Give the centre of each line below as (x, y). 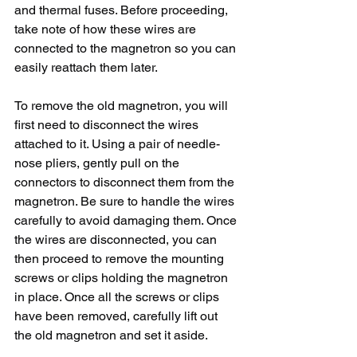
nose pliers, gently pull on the (98, 163)
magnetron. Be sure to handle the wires (126, 201)
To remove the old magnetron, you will (123, 106)
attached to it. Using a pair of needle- (117, 144)
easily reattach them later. (86, 67)
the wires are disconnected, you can (117, 239)
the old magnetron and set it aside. (111, 335)
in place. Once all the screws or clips (118, 297)
